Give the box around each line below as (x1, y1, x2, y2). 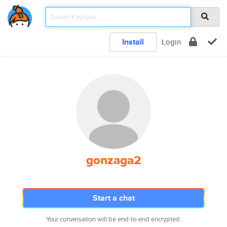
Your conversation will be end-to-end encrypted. (46, 214, 181, 224)
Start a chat (92, 192, 135, 204)
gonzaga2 (86, 151, 141, 169)
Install (122, 36, 144, 48)
